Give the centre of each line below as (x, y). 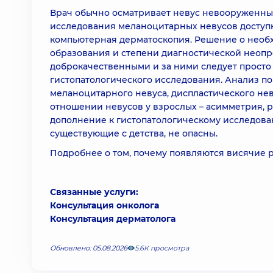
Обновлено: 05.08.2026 (89, 248)
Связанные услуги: (94, 192)
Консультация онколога (105, 205)
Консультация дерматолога (113, 219)
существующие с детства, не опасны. (134, 133)
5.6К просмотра (162, 248)
